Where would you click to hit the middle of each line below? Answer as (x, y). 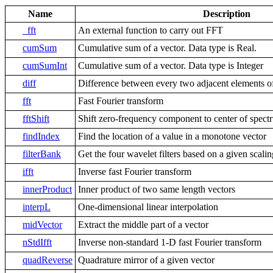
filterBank (42, 154)
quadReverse (48, 260)
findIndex (41, 136)
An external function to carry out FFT (151, 30)
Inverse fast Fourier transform (135, 172)
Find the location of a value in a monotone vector (172, 136)
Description (226, 14)
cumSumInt (45, 66)
